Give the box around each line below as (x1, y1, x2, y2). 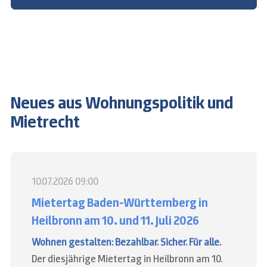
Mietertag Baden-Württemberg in (31, 194, 208, 210)
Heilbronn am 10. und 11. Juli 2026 (31, 212, 199, 228)
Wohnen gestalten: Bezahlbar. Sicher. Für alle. (31, 235, 221, 249)
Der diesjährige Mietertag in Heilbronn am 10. (31, 252, 222, 265)
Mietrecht (10, 110, 80, 132)
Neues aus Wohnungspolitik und (10, 91, 233, 113)
